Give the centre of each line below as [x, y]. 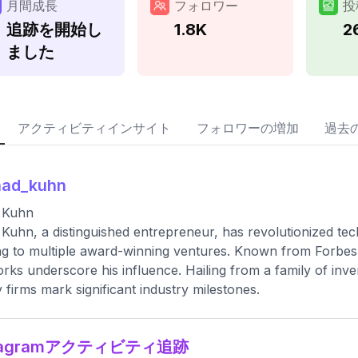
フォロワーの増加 [248, 128]
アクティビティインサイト [94, 128]
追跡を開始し [54, 30]
